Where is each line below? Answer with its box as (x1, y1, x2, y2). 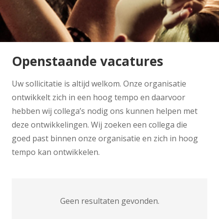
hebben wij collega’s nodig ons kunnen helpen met (12, 105, 197, 116)
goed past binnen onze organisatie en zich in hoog (12, 132, 198, 144)
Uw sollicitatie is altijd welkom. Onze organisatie (12, 78, 186, 89)
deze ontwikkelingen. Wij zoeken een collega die (12, 119, 187, 130)
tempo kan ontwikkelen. (12, 146, 100, 157)
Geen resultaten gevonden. (60, 195, 159, 206)
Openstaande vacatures (12, 52, 163, 70)
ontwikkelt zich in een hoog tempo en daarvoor (12, 91, 185, 103)
